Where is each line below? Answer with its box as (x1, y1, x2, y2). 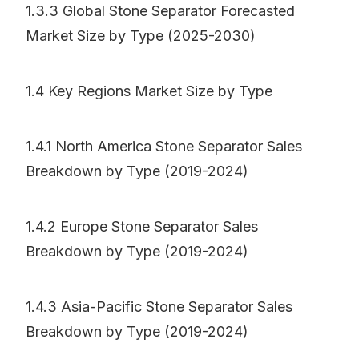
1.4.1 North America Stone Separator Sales (26, 138, 302, 155)
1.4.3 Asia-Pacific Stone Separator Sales (26, 298, 292, 316)
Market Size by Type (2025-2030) (26, 27, 256, 45)
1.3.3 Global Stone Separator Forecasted (26, 2, 295, 20)
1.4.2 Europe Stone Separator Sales (26, 218, 258, 236)
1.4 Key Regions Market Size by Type (26, 83, 272, 100)
